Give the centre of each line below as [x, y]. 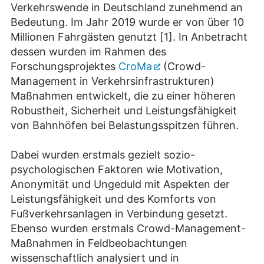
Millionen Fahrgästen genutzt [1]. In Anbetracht [129, 37]
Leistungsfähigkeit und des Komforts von [113, 199]
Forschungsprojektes [65, 66]
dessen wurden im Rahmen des [88, 51]
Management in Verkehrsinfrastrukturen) [113, 81]
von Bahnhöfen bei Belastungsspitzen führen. [125, 125]
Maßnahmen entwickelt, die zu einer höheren [123, 95]
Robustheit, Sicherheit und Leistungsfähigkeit [124, 110]
